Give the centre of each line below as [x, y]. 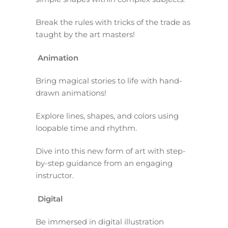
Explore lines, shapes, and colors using [107, 116]
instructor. [55, 176]
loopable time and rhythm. [87, 128]
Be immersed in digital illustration [100, 221]
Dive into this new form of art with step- [111, 151]
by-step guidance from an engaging [104, 163]
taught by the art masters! [85, 35]
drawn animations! [72, 93]
